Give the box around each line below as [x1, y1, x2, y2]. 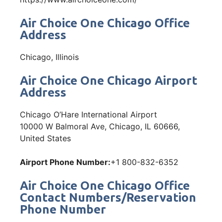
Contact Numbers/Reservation [20, 190, 196, 204]
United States [20, 133, 71, 143]
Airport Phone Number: [20, 157, 111, 167]
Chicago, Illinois [20, 52, 79, 62]
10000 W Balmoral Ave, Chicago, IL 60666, [20, 121, 180, 131]
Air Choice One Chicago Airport [20, 73, 197, 87]
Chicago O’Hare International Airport [20, 109, 157, 119]
